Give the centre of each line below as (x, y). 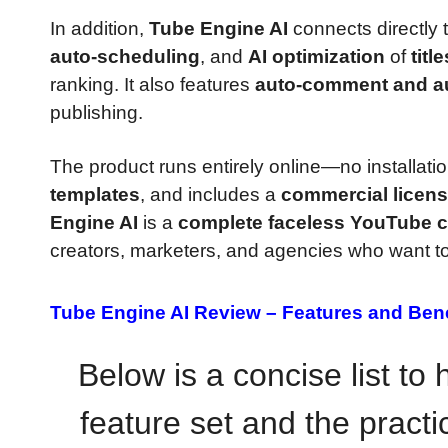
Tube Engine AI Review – (166, 313)
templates (95, 194)
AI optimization (316, 57)
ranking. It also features (152, 85)
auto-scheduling (125, 57)
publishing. (96, 113)
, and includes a (210, 194)
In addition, (99, 29)
